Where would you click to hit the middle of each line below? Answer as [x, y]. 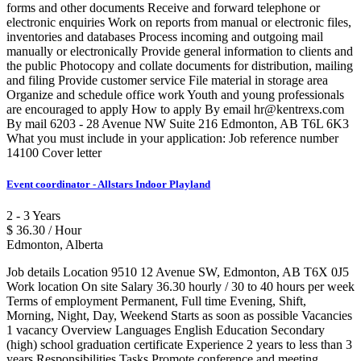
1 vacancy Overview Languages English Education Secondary [166, 330]
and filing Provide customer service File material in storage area [167, 81]
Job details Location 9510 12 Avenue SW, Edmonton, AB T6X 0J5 [178, 272]
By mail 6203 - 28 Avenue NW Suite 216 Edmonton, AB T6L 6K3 [178, 124]
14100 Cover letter [54, 153]
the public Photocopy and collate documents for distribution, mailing [180, 66]
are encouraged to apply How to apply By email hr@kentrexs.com [175, 110]
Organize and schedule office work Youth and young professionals [175, 95]
